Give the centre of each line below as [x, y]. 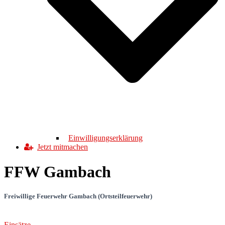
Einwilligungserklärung [105, 138]
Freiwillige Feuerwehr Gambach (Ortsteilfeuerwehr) [78, 196]
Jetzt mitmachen [63, 147]
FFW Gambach [58, 172]
